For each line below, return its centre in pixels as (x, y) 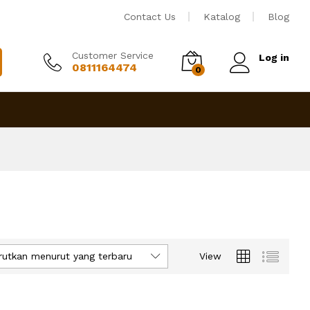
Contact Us (150, 17)
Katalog (222, 17)
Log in (274, 57)
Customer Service (113, 56)
